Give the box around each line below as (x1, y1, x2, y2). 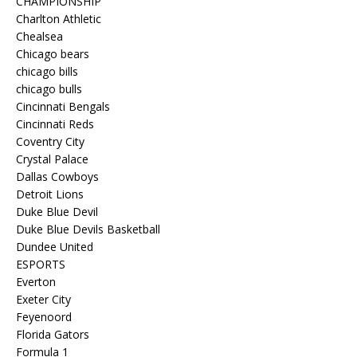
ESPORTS (16, 257, 65, 272)
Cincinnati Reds (16, 116, 94, 131)
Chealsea (16, 29, 63, 44)
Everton (16, 274, 56, 289)
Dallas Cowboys (16, 169, 99, 184)
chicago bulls (16, 81, 82, 96)
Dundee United (16, 239, 93, 254)
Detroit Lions (16, 186, 84, 202)
